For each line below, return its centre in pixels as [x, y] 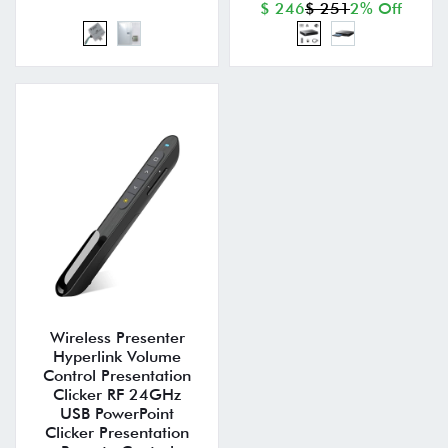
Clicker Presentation [117, 432]
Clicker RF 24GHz [117, 394]
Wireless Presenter [117, 337]
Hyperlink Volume [117, 356]
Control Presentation [117, 375]
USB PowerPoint [117, 413]
